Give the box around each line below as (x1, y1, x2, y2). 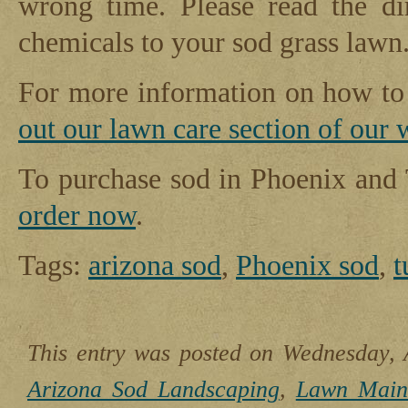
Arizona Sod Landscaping (27, 375, 280, 403)
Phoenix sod (236, 250, 379, 281)
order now (18, 199, 136, 231)
